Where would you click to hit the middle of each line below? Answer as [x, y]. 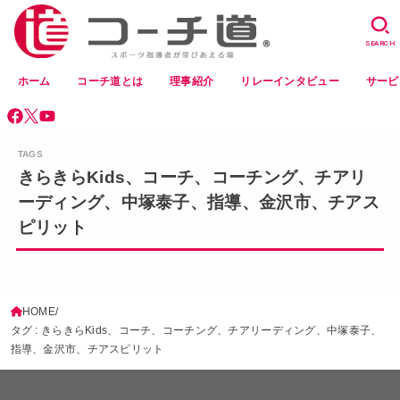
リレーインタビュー [290, 81]
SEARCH [380, 43]
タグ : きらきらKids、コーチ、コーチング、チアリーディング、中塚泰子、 [196, 331]
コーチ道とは [110, 81]
